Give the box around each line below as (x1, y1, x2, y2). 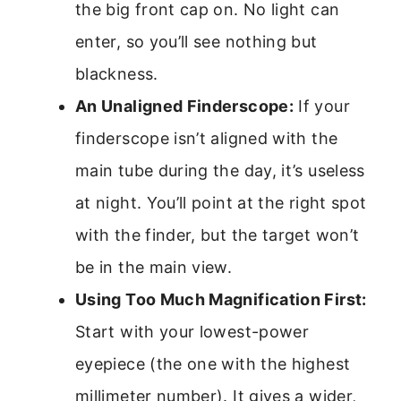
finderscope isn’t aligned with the (75, 128, 338, 148)
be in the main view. (75, 257, 233, 277)
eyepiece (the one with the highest (75, 354, 351, 373)
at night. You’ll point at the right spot (75, 192, 367, 212)
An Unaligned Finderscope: (75, 96, 294, 115)
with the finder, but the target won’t (75, 225, 360, 244)
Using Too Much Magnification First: (75, 289, 367, 309)
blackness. (75, 64, 158, 83)
